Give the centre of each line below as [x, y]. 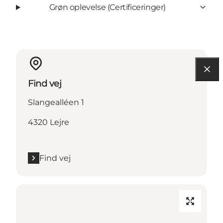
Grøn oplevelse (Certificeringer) [108, 7]
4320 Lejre [49, 122]
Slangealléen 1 [56, 102]
